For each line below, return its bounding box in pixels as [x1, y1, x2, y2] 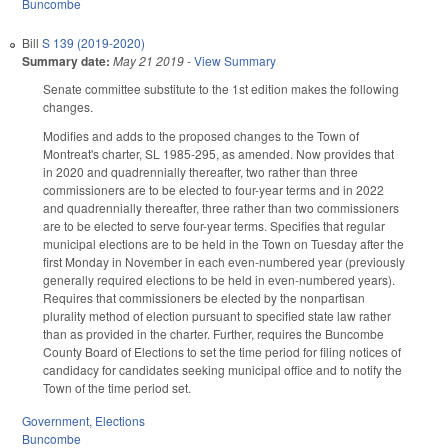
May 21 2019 [113, 52, 184, 70]
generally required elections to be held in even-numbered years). [43, 270, 395, 288]
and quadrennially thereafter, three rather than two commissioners [43, 198, 399, 216]
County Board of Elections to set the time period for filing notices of [43, 342, 401, 360]
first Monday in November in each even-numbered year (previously [43, 252, 405, 270]
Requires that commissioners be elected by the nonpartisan [43, 288, 365, 306]
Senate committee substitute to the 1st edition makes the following [43, 80, 399, 98]
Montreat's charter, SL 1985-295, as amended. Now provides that [43, 144, 394, 162]
